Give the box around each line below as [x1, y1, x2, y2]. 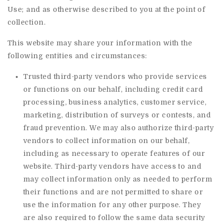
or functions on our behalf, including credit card [23, 85, 203, 93]
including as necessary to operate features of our [23, 149, 205, 157]
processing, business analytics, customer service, [23, 98, 207, 106]
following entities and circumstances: [7, 52, 147, 60]
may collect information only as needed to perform [23, 175, 213, 183]
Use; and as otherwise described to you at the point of [7, 5, 206, 13]
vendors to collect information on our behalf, [23, 137, 190, 145]
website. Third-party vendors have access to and [23, 162, 202, 170]
